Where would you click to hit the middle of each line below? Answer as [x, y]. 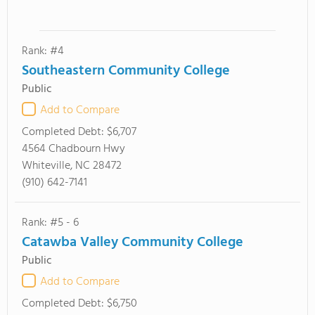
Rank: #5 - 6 [50, 223]
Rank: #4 [43, 51]
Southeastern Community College [126, 71]
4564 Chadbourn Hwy [73, 149]
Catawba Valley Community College [133, 243]
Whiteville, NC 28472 [72, 166]
